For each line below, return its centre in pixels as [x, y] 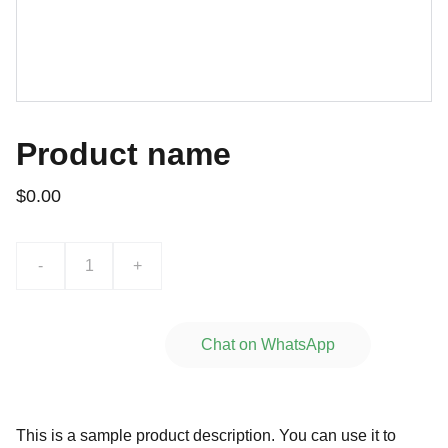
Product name [123, 154]
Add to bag [90, 344]
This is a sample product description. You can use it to [206, 435]
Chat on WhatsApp [268, 344]
